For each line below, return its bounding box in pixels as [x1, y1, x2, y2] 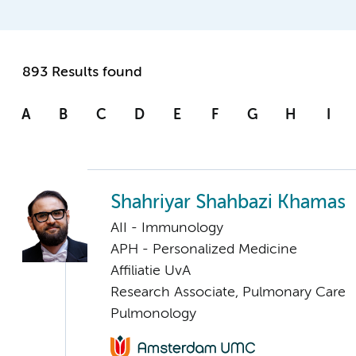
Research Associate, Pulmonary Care [110, 285, 346, 300]
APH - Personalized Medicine [110, 242, 297, 257]
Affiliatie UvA [110, 264, 191, 279]
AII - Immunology [110, 221, 223, 236]
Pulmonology [110, 307, 196, 322]
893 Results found [22, 65, 142, 80]
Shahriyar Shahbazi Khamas [110, 194, 346, 213]
